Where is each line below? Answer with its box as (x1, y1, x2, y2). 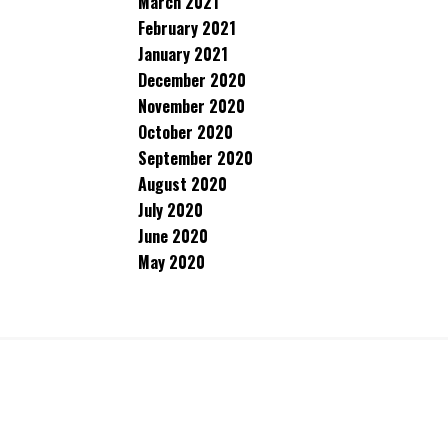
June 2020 (138, 224, 208, 248)
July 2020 (138, 198, 203, 222)
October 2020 (138, 120, 233, 144)
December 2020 (138, 68, 246, 92)
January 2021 (138, 42, 228, 66)
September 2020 (138, 146, 253, 170)
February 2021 (138, 16, 236, 40)
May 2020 (138, 250, 205, 274)
